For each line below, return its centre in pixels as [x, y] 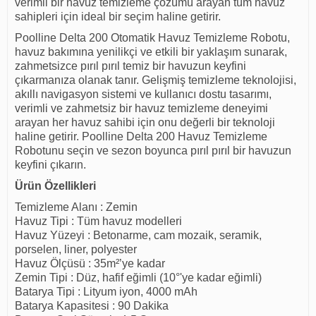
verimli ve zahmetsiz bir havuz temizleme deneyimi [141, 109]
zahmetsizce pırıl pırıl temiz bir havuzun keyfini [130, 66]
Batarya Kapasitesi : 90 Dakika [92, 306]
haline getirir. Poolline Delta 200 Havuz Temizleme [141, 137]
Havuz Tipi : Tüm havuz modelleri [98, 221]
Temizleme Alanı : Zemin [76, 207]
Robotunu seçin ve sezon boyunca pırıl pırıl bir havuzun [153, 151]
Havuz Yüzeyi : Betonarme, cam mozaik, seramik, [138, 236]
